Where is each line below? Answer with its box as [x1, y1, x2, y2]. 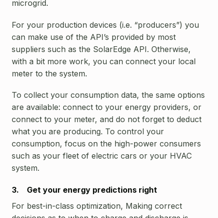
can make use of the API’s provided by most [12, 32, 176, 42]
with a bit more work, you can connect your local [12, 56, 196, 66]
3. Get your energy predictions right [12, 184, 157, 195]
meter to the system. [12, 68, 87, 78]
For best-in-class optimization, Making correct [12, 200, 182, 211]
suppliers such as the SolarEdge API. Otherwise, [12, 44, 191, 54]
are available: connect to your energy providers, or [12, 102, 201, 112]
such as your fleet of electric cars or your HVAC [12, 150, 192, 161]
